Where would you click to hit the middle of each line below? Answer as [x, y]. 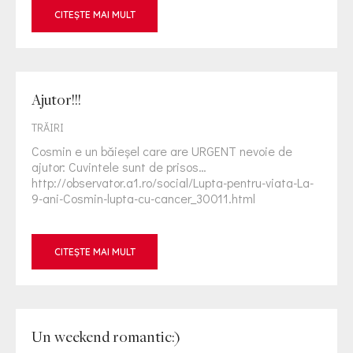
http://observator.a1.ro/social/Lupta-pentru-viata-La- [173, 182]
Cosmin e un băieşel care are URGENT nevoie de [162, 151]
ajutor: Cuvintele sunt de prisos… [119, 167]
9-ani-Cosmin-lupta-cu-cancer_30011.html [143, 198]
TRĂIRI [48, 127]
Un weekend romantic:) [106, 336]
